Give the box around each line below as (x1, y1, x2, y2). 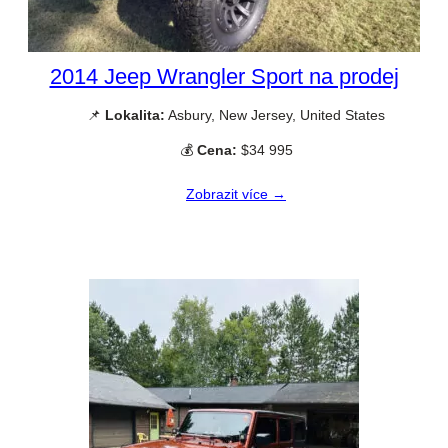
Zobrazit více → (186, 185, 286, 202)
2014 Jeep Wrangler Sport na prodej (49, 63, 399, 89)
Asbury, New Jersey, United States (165, 106, 385, 123)
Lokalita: (105, 106, 165, 123)
